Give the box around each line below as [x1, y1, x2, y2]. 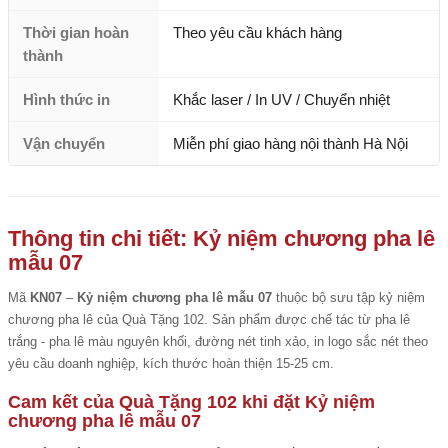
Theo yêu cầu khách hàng [173, 24, 342, 41]
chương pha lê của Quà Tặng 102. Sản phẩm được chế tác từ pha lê [8, 312, 410, 327]
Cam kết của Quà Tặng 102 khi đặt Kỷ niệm [8, 392, 375, 412]
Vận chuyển [23, 135, 105, 152]
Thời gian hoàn [23, 24, 129, 41]
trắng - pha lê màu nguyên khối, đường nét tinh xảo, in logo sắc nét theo [8, 334, 428, 349]
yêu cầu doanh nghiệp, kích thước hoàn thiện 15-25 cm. [8, 356, 334, 371]
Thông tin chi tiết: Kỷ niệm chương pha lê [8, 226, 435, 251]
